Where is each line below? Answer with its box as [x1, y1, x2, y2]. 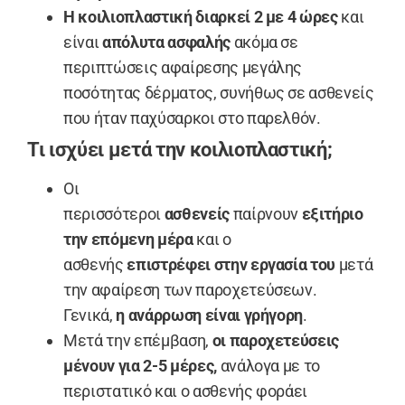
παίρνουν [232, 204, 302, 224]
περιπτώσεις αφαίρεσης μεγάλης [63, 58, 303, 78]
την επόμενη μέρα [63, 230, 193, 250]
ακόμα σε [230, 33, 298, 52]
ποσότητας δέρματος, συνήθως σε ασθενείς [63, 83, 374, 103]
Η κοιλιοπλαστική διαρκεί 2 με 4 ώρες [63, 7, 338, 27]
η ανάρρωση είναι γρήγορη [112, 306, 304, 325]
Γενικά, [63, 306, 113, 325]
